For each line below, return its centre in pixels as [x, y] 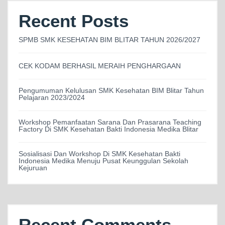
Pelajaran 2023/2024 [52, 98]
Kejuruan [33, 168]
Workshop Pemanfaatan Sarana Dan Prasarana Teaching [110, 122]
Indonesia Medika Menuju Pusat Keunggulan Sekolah [103, 161]
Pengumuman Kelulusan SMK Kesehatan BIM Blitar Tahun [111, 91]
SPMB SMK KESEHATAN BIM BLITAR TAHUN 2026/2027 [109, 40]
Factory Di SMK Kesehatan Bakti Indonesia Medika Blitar [108, 129]
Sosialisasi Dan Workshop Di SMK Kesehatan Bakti [99, 154]
